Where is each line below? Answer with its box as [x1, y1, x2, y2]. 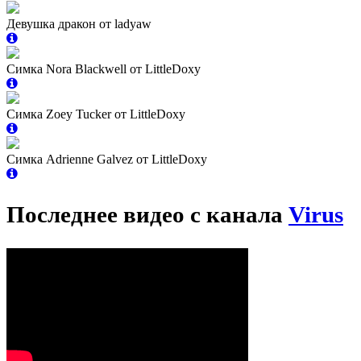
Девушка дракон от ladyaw [6, 16, 151, 31]
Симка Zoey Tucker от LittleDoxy [6, 106, 185, 121]
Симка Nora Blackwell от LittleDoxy [6, 61, 201, 76]
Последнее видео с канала [6, 201, 288, 227]
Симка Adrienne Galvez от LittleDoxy [6, 151, 207, 166]
